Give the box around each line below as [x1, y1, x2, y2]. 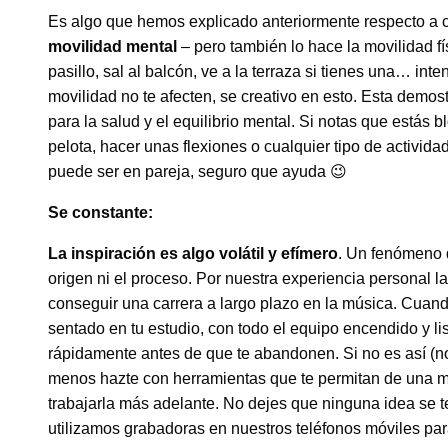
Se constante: [48, 204, 153, 222]
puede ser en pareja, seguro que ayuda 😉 [48, 163, 347, 181]
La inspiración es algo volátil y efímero [48, 245, 338, 263]
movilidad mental [48, 38, 177, 56]
